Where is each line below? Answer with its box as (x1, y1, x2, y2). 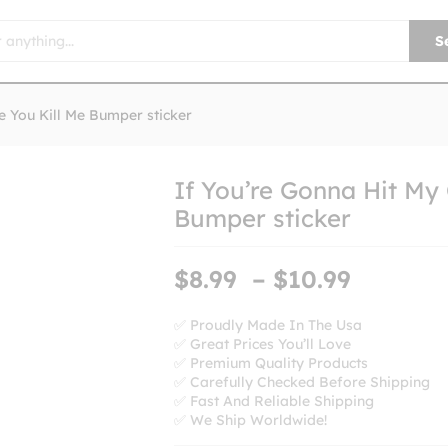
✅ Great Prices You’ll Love (174, 335, 352, 353)
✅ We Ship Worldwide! (174, 411, 328, 429)
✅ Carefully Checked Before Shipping (174, 373, 431, 391)
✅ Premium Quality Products (174, 354, 369, 372)
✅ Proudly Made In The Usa (174, 316, 363, 334)
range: (358, 287, 436, 317)
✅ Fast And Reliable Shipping (174, 392, 375, 410)
